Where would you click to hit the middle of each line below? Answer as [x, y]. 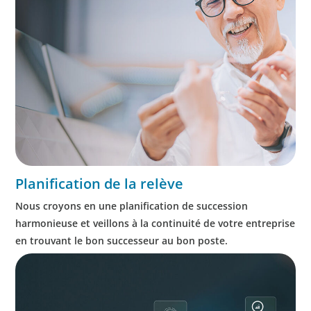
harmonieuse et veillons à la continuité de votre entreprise [155, 223]
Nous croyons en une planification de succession [132, 205]
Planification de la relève [100, 183]
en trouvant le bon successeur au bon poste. [122, 240]
